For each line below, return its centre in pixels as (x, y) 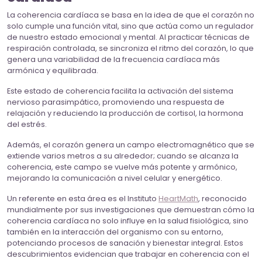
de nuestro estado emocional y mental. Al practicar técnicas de (128, 37)
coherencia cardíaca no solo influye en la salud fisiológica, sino (128, 221)
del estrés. (28, 125)
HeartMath (178, 199)
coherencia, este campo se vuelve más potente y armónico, (122, 167)
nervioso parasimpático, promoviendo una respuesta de (116, 102)
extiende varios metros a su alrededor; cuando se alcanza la (123, 156)
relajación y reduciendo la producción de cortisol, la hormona (125, 113)
